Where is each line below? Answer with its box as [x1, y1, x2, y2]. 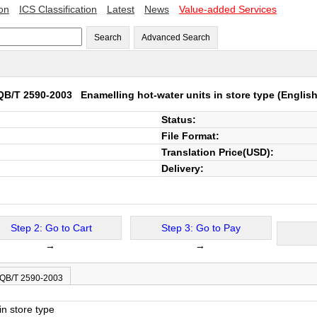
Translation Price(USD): [161, 146, 274, 158]
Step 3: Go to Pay [161, 222, 241, 234]
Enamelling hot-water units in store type [80, 89, 275, 100]
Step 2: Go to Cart [10, 222, 92, 234]
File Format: [161, 130, 219, 142]
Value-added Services [179, 4, 277, 15]
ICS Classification [19, 4, 97, 15]
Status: [161, 114, 196, 125]
